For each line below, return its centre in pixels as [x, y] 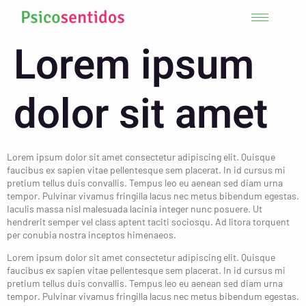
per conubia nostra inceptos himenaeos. [92, 235]
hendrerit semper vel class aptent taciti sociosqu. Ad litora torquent [148, 222]
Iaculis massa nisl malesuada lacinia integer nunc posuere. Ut [135, 209]
